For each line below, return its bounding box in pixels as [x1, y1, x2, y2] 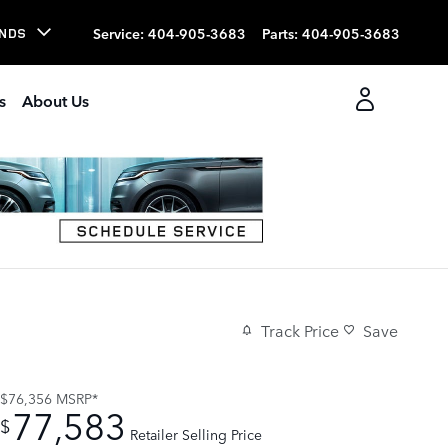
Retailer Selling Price [130, 423, 262, 444]
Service [93, 22, 140, 43]
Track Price [261, 319, 339, 342]
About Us [21, 89, 89, 111]
